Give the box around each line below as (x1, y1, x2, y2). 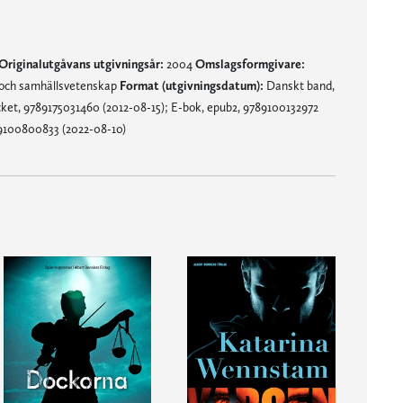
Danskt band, (263, 78, 335, 93)
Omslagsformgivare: (194, 57, 305, 71)
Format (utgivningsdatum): (119, 78, 264, 93)
